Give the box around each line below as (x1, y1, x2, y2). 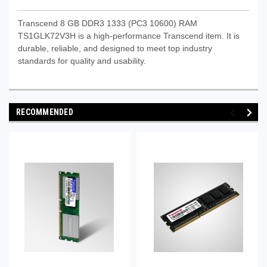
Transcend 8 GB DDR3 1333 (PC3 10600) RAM (18, 18, 197, 28)
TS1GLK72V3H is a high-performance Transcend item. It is (18, 30, 240, 41)
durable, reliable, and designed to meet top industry (18, 43, 212, 53)
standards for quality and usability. (18, 55, 146, 66)
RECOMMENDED (16, 107, 73, 117)
